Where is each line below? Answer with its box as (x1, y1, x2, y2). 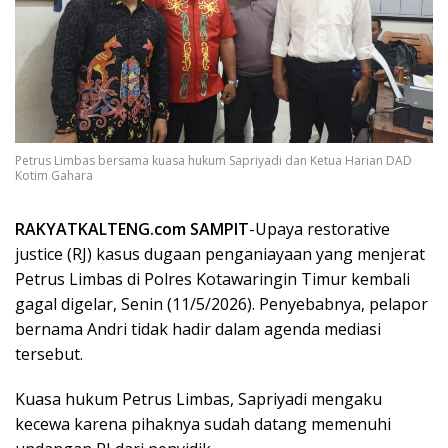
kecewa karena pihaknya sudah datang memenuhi (15, 412, 391, 435)
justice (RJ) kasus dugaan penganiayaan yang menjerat (15, 242, 425, 265)
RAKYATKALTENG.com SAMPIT (15, 217, 249, 240)
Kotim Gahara (15, 166, 93, 184)
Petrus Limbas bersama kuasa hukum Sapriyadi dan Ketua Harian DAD (15, 151, 412, 169)
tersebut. (15, 342, 83, 365)
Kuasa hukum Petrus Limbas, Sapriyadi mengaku (15, 387, 382, 410)
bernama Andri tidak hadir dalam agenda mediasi (15, 317, 381, 340)
